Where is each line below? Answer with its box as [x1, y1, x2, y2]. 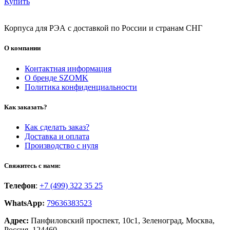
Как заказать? [4, 103, 47, 111]
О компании [4, 44, 41, 52]
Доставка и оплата [25, 131, 89, 141]
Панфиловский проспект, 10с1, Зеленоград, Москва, [29, 216, 215, 225]
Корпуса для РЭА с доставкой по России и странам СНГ [4, 24, 202, 33]
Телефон [4, 181, 35, 190]
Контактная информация [25, 64, 111, 73]
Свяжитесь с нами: [4, 162, 61, 170]
